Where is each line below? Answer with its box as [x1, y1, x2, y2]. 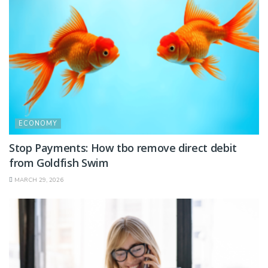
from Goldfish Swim [9, 155, 109, 170]
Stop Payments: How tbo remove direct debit [9, 140, 237, 155]
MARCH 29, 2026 [13, 175, 63, 184]
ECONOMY [19, 118, 57, 128]
